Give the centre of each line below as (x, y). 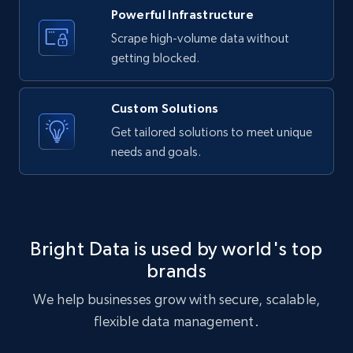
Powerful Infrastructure (182, 15)
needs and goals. (156, 152)
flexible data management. (176, 321)
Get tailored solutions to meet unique (212, 132)
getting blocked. (155, 58)
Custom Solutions (165, 108)
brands (176, 271)
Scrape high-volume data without (200, 39)
